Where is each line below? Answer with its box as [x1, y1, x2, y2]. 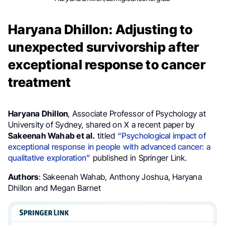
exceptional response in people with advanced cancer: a [8, 141, 211, 152]
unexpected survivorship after [8, 39, 199, 55]
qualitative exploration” [8, 152, 91, 163]
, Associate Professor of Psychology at [68, 108, 206, 119]
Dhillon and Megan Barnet [8, 182, 101, 193]
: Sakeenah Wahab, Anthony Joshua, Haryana [38, 171, 202, 182]
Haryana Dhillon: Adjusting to [8, 21, 193, 37]
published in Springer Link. [90, 152, 187, 163]
